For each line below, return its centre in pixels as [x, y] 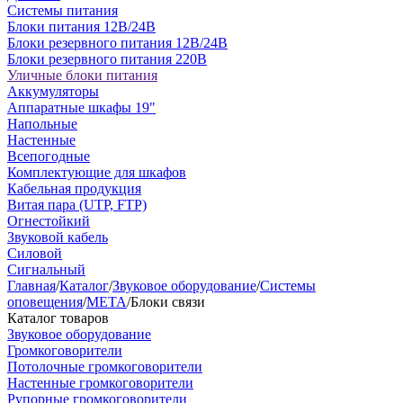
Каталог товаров [58, 318]
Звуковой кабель [58, 237]
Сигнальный [46, 269]
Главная [31, 286]
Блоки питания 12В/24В [81, 27]
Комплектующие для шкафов [97, 172]
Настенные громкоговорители [100, 383]
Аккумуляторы [53, 91]
